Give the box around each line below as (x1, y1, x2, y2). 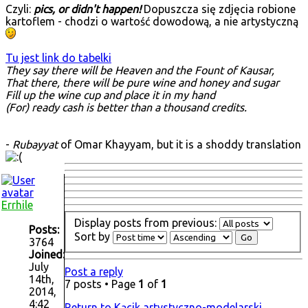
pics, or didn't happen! (34, 3, 141, 16)
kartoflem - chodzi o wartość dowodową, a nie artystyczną (5, 15, 298, 28)
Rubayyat (12, 138, 60, 151)
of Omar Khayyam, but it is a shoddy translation (60, 138, 301, 151)
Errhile (1, 199, 33, 212)
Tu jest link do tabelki (5, 52, 111, 65)
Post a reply (64, 265, 123, 278)
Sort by (74, 230, 113, 243)
